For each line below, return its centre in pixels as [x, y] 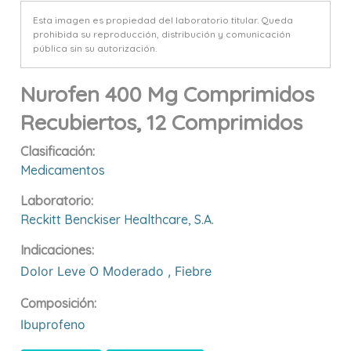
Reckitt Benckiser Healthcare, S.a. [118, 219]
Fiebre [195, 271]
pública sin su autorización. [95, 48]
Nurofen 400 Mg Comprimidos [168, 94]
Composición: [59, 303]
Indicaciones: [58, 250]
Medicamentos [63, 170]
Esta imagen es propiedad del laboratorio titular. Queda [163, 20]
